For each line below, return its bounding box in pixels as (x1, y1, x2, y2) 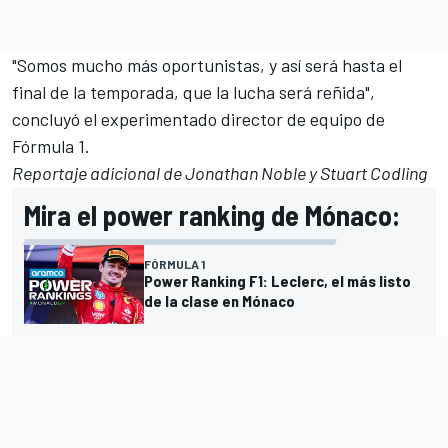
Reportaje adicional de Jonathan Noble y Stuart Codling (12, 161, 427, 184)
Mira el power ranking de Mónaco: (24, 197, 400, 232)
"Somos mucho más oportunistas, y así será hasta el (12, 53, 402, 76)
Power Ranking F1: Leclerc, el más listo (144, 271, 411, 291)
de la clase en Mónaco (144, 291, 295, 311)
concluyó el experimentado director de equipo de (12, 107, 385, 130)
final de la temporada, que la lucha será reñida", (12, 80, 375, 103)
